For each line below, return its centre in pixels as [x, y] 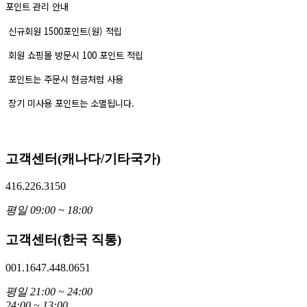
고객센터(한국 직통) [63, 240]
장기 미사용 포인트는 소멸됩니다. [70, 103]
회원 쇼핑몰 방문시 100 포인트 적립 [74, 55]
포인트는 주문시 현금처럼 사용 [64, 79]
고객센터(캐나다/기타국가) [83, 158]
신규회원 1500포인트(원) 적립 [64, 31]
